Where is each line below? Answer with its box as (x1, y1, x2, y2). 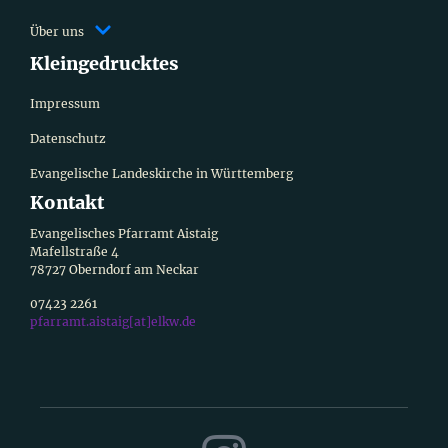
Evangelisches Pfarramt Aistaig (30, 225, 218, 241)
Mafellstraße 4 (30, 243, 119, 259)
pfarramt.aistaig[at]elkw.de (30, 313, 196, 329)
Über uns (30, 23, 84, 39)
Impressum (30, 95, 100, 111)
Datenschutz (30, 130, 106, 146)
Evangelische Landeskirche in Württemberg (30, 165, 293, 181)
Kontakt (30, 190, 104, 214)
